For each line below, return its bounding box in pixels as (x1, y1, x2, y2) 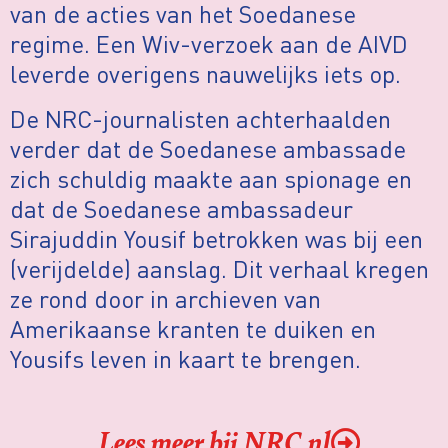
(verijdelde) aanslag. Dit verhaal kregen (10, 252, 429, 284)
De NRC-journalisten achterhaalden (10, 102, 391, 134)
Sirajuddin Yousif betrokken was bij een (10, 222, 423, 254)
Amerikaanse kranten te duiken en (10, 312, 376, 344)
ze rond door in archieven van (10, 282, 321, 314)
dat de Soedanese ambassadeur (10, 192, 353, 224)
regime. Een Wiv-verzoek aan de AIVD (10, 28, 408, 60)
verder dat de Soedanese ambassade (10, 132, 406, 164)
